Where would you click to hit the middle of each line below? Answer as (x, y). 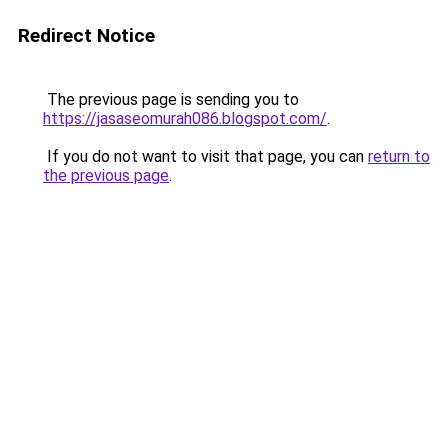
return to (399, 156)
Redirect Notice (86, 35)
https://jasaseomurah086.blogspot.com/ (185, 118)
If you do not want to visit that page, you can (205, 156)
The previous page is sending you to (171, 99)
